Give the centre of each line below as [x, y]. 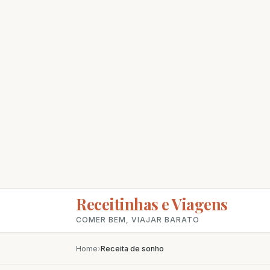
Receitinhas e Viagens [152, 204]
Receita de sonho [132, 249]
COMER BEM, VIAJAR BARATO [138, 220]
